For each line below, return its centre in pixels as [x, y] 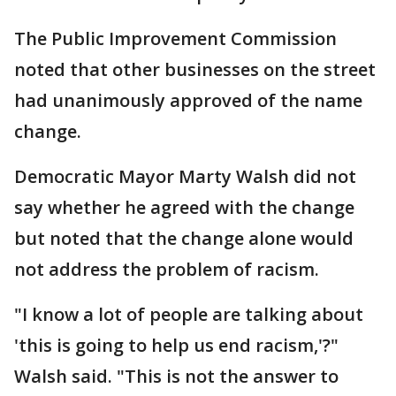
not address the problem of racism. [167, 269]
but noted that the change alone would [184, 238]
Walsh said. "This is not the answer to [176, 376]
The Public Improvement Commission [175, 38]
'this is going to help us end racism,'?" [176, 345]
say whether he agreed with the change [184, 207]
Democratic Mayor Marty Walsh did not [185, 176]
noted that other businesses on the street [195, 69]
